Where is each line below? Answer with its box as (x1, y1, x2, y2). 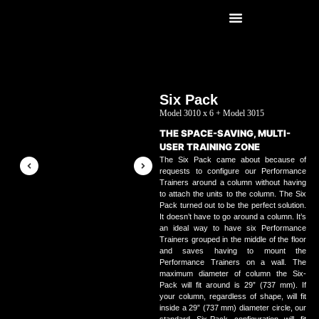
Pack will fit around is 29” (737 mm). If (159, 281, 307, 289)
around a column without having (189, 178, 307, 187)
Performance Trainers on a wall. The (159, 258, 307, 266)
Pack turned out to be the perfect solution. (159, 201, 307, 209)
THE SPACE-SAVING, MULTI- (159, 127, 291, 139)
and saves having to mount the (159, 246, 307, 255)
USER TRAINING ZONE (159, 141, 260, 152)
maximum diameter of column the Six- (159, 269, 307, 278)
